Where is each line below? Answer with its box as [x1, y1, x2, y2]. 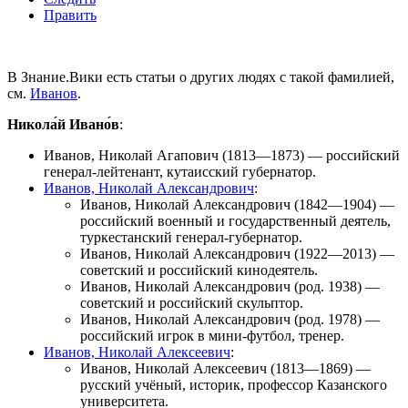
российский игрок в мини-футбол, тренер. [80, 327, 344, 343]
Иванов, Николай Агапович [44, 147, 219, 163]
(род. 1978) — [291, 311, 380, 327]
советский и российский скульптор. [80, 294, 303, 311]
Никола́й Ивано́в [7, 116, 119, 132]
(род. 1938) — [291, 278, 380, 294]
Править [44, 6, 97, 23]
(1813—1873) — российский [219, 147, 400, 163]
